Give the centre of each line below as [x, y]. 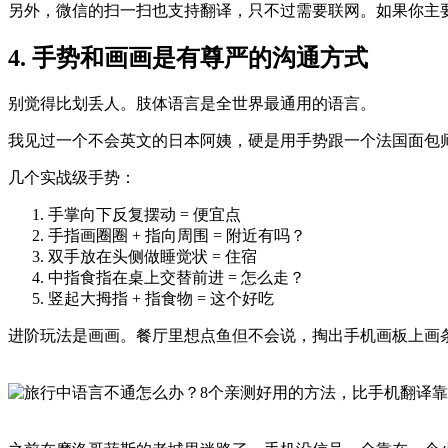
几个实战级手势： [72, 178]
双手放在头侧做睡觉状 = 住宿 [152, 257]
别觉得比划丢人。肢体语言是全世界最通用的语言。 [192, 104]
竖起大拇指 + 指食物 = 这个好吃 [161, 299]
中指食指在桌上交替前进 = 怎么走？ [176, 278]
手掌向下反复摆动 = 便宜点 [144, 215]
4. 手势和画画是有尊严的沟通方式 [188, 58]
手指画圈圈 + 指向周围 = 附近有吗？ [177, 236]
